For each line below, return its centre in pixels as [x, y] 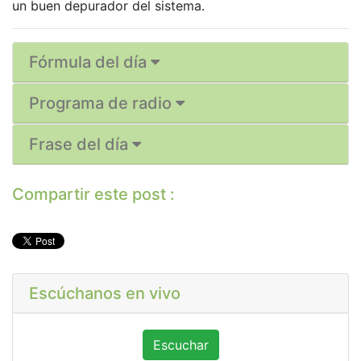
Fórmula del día [90, 62]
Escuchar [180, 345]
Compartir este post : [93, 195]
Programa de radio [102, 104]
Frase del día [81, 145]
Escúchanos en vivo [105, 294]
